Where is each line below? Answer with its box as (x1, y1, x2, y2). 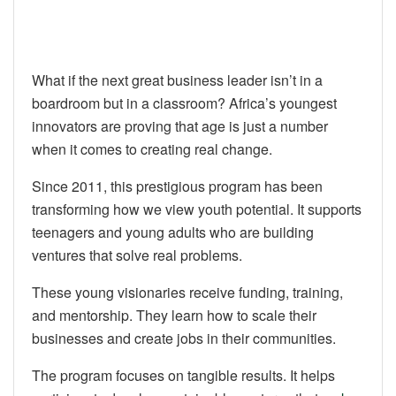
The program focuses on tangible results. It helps (32, 365, 335, 386)
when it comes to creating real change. (32, 139, 272, 160)
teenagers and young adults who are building (32, 222, 314, 243)
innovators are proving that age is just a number (32, 116, 328, 137)
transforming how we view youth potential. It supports (32, 199, 362, 220)
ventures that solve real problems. (32, 245, 242, 266)
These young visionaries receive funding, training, (32, 282, 343, 303)
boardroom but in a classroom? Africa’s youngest (32, 93, 337, 114)
